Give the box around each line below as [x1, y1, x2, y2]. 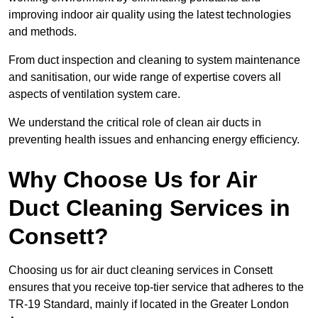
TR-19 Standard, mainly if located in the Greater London [9, 298, 289, 311]
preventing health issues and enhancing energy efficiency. [9, 133, 300, 146]
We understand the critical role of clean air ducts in [9, 116, 261, 129]
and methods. [9, 26, 77, 38]
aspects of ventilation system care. [9, 88, 183, 101]
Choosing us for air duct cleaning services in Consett [9, 264, 273, 277]
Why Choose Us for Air [9, 167, 257, 193]
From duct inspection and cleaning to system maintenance [9, 54, 300, 67]
